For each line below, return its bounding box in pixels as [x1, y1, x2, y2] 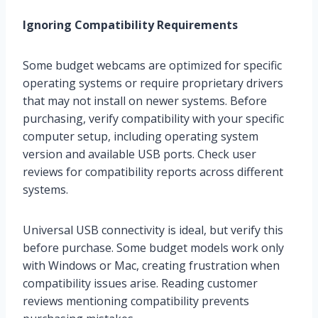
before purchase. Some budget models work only [23, 239, 284, 256]
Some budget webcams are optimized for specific [23, 57, 282, 73]
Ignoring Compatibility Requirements [23, 16, 238, 33]
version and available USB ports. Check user [23, 146, 256, 162]
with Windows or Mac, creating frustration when [23, 257, 280, 273]
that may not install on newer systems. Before [23, 92, 267, 109]
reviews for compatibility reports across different [23, 163, 283, 180]
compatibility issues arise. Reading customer [23, 275, 258, 291]
